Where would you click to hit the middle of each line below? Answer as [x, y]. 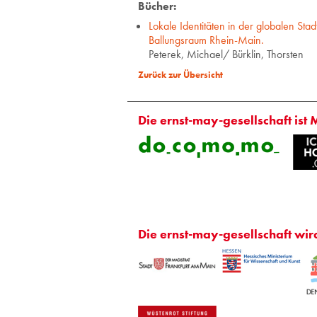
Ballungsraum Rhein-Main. [206, 40]
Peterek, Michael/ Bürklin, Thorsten [226, 54]
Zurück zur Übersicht [180, 75]
